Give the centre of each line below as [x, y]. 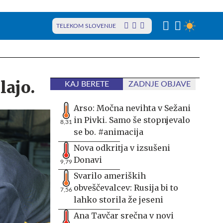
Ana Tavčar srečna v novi [124, 216]
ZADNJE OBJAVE [159, 84]
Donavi [88, 160]
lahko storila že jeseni [118, 200]
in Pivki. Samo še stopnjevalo [132, 120]
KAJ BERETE [87, 84]
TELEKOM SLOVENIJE [86, 26]
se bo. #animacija [109, 132]
